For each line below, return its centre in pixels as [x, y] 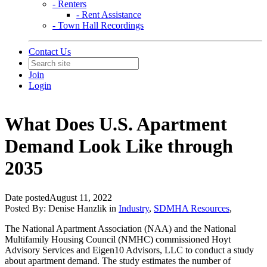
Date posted [27, 197]
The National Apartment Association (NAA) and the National [120, 228]
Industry [134, 208]
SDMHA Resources [192, 208]
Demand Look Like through [119, 146]
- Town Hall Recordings [98, 25]
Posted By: [27, 208]
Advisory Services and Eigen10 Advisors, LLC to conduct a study [129, 250]
